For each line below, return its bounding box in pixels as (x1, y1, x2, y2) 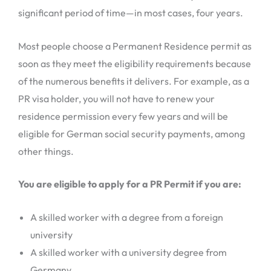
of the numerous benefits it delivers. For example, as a (18, 74, 249, 87)
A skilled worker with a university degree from (30, 246, 227, 258)
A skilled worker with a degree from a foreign (30, 211, 223, 223)
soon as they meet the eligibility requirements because (18, 57, 251, 70)
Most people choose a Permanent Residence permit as (18, 39, 252, 52)
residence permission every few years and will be (18, 109, 228, 122)
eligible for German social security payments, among (18, 127, 245, 140)
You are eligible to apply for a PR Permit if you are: (18, 178, 241, 191)
